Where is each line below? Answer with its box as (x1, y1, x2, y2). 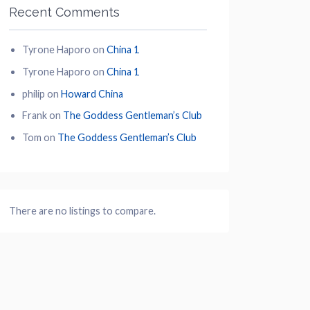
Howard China (60, 87, 123, 100)
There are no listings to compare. (9, 205, 156, 217)
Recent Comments (9, 4, 120, 19)
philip (21, 87, 45, 100)
